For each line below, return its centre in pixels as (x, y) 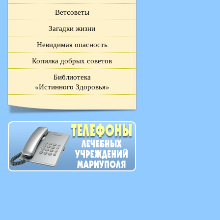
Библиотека (72, 77)
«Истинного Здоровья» (72, 87)
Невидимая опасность (72, 44)
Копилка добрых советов (72, 61)
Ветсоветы (72, 12)
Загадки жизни (72, 28)
